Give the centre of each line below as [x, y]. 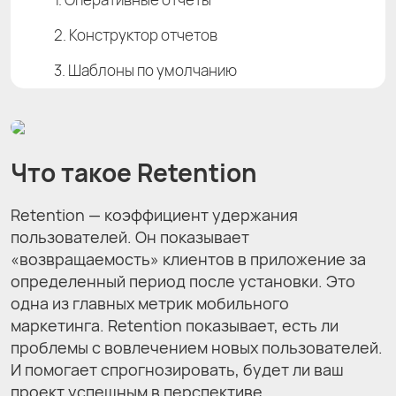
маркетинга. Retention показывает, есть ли [175, 325]
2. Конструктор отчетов [136, 34]
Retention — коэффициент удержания [154, 214]
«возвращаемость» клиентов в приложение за [188, 259]
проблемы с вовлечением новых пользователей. [197, 347]
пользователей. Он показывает [130, 236]
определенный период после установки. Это [183, 281]
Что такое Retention [134, 172]
